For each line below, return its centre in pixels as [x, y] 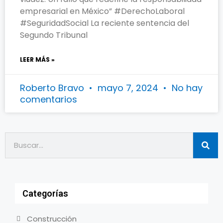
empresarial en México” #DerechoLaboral [102, 11]
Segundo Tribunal [54, 35]
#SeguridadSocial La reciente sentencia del [105, 23]
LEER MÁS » [37, 60]
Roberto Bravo [53, 88]
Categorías [45, 194]
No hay [186, 88]
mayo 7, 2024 [128, 88]
